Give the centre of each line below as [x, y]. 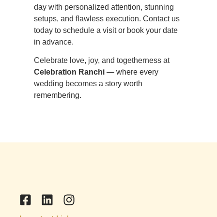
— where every [132, 72]
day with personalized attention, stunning [104, 7]
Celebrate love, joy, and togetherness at [102, 61]
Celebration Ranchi [69, 72]
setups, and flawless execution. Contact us [107, 18]
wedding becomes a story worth [88, 84]
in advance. [54, 42]
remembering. [58, 95]
